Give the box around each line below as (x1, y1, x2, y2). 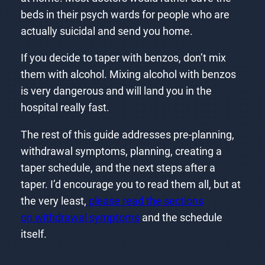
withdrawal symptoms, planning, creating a (20, 146, 222, 157)
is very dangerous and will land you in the (20, 85, 212, 98)
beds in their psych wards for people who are (20, 8, 230, 21)
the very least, (20, 195, 86, 207)
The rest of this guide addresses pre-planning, (20, 129, 234, 141)
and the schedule (139, 212, 222, 224)
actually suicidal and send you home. (20, 25, 193, 37)
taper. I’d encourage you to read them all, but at (20, 179, 241, 190)
